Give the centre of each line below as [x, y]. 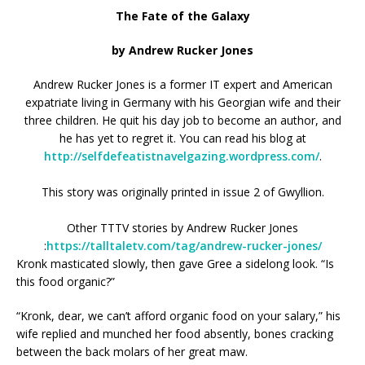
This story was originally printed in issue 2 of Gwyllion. [182, 192]
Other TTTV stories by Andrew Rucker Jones [182, 228]
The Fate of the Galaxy [182, 16]
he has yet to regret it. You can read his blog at [182, 138]
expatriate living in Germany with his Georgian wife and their [182, 102]
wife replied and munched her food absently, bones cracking [175, 334]
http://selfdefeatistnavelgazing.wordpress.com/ [181, 156]
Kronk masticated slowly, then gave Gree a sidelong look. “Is [175, 264]
